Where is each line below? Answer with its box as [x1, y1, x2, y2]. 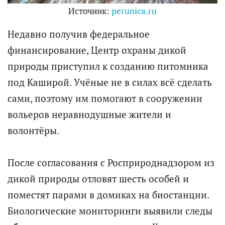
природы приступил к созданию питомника [8, 60, 208, 72]
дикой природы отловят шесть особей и [8, 172, 189, 185]
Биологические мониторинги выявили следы [8, 204, 212, 217]
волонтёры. [8, 124, 59, 137]
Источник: [68, 5, 111, 17]
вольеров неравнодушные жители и [8, 108, 171, 121]
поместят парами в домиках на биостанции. [8, 188, 209, 201]
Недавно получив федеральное [8, 28, 150, 40]
